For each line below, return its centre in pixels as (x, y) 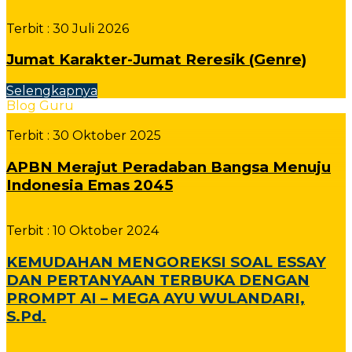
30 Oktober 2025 (105, 135)
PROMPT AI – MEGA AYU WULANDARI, (156, 299)
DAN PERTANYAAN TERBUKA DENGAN (158, 280)
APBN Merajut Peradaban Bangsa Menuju (169, 167)
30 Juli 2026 (89, 28)
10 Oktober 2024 (104, 231)
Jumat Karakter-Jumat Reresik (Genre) (156, 60)
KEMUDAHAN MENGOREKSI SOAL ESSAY (166, 262)
